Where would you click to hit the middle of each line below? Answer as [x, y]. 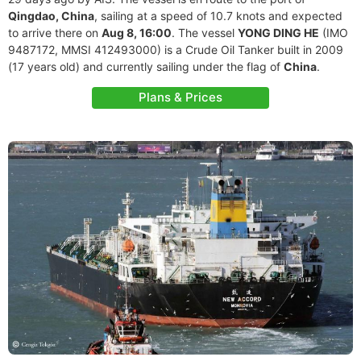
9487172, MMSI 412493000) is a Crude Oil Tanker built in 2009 [176, 50]
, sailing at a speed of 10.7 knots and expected [218, 16]
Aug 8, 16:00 [137, 33]
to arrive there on [55, 33]
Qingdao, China [51, 16]
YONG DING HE [278, 33]
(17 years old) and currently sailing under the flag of [146, 66]
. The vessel [205, 33]
